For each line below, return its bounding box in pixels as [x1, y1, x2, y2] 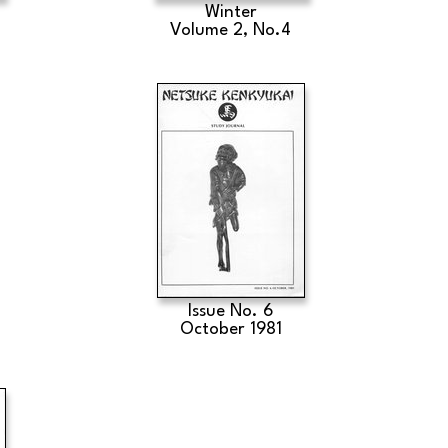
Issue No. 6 [188, 303, 274, 320]
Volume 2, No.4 [170, 22, 292, 39]
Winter [204, 4, 257, 21]
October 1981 [180, 321, 282, 338]
